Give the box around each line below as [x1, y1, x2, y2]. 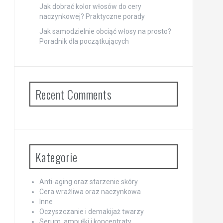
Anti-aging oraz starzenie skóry [39, 178, 138, 186]
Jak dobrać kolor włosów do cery [39, 2, 141, 11]
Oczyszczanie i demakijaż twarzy [39, 208, 144, 216]
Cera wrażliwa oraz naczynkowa [39, 188, 141, 196]
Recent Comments [35, 85, 111, 104]
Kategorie [35, 148, 77, 166]
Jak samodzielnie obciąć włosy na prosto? [39, 27, 171, 36]
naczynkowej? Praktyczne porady [39, 12, 145, 21]
